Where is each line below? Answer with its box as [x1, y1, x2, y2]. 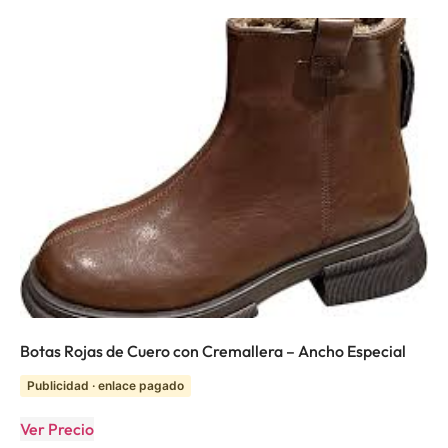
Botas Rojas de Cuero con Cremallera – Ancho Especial [20, 341, 406, 362]
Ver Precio [20, 419, 94, 440]
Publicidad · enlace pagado [27, 378, 184, 394]
